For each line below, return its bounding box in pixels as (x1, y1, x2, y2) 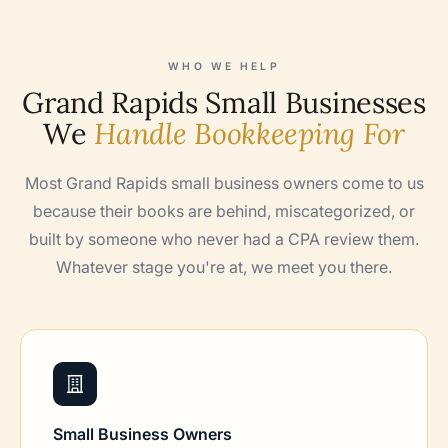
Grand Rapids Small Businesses (22, 83, 426, 121)
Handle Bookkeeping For (94, 114, 405, 152)
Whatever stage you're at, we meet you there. (56, 256, 392, 277)
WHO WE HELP (168, 59, 280, 73)
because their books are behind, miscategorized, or (33, 200, 415, 221)
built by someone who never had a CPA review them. (29, 228, 419, 249)
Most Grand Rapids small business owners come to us (24, 172, 424, 193)
